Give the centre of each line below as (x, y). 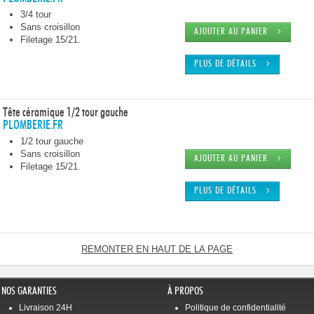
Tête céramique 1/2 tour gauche (66, 113)
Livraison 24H (46, 308)
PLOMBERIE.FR (33, 125)
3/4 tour (36, 14)
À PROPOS (185, 291)
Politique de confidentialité (235, 308)
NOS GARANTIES (29, 291)
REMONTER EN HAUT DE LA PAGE (157, 249)
